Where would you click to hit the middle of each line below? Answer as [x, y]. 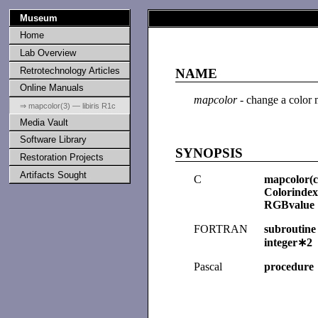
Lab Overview [48, 53]
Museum [38, 18]
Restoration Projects [61, 157]
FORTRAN [221, 229]
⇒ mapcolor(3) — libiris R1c [67, 105]
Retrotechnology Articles [70, 70]
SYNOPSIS [209, 153]
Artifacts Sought [53, 175]
